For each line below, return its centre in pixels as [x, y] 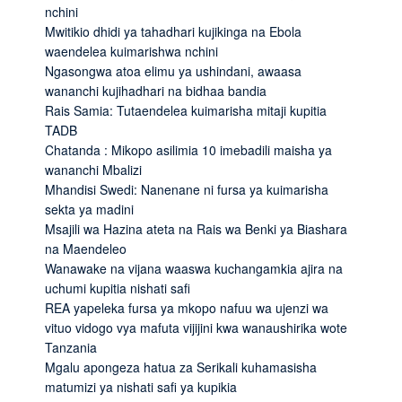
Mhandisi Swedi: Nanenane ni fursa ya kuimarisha [187, 189]
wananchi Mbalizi [93, 169]
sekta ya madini [89, 209]
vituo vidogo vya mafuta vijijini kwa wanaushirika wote [196, 327]
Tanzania [71, 347]
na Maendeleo [86, 248]
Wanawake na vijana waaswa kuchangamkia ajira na [194, 268]
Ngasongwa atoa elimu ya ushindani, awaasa [173, 70]
